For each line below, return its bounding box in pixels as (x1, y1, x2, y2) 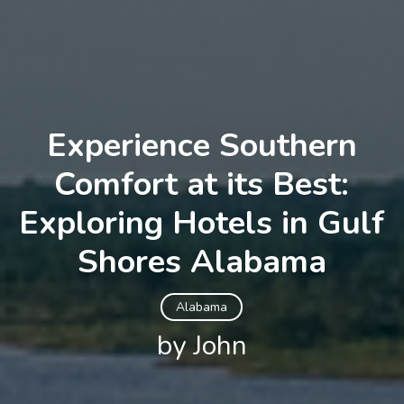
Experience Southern (46, 124, 357, 168)
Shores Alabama (77, 240, 326, 284)
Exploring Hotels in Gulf (19, 201, 385, 245)
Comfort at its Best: (54, 162, 350, 207)
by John (156, 327, 247, 364)
